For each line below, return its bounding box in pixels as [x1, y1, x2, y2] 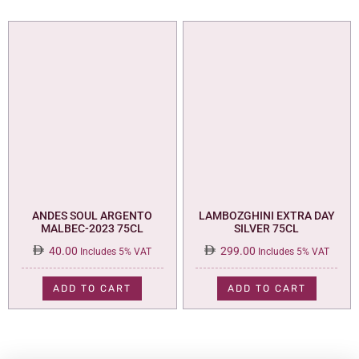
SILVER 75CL [234, 221, 300, 235]
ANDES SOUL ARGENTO [32, 208, 153, 222]
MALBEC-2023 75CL [41, 221, 144, 235]
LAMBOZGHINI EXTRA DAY [198, 208, 335, 222]
